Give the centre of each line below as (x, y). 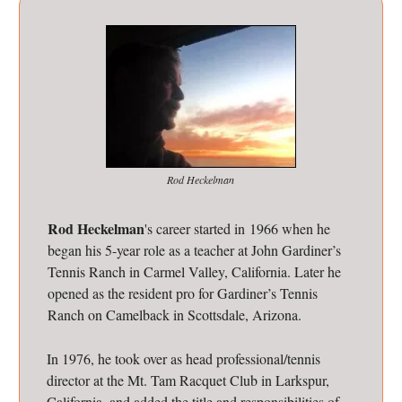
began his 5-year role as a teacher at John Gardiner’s (194, 249)
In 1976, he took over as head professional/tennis (184, 358)
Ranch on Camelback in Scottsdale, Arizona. (175, 314)
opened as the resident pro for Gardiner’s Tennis (183, 293)
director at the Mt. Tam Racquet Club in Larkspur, (188, 380)
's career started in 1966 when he (237, 228)
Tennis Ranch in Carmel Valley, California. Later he (194, 271)
